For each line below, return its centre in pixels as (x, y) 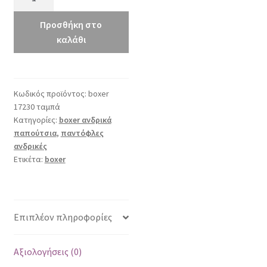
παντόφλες (82, 133)
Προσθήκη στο (71, 24)
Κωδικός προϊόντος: (51, 93)
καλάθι (71, 39)
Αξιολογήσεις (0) (47, 252)
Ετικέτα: (29, 159)
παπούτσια (35, 133)
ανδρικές (30, 146)
